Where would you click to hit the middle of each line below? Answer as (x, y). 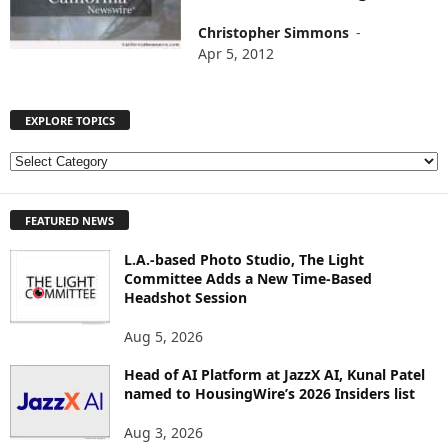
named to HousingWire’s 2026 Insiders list (269, 394)
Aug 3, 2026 (163, 433)
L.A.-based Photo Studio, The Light (244, 260)
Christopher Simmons (274, 32)
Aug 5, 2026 (163, 337)
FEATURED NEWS (69, 221)
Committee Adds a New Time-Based (248, 279)
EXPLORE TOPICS (70, 121)
